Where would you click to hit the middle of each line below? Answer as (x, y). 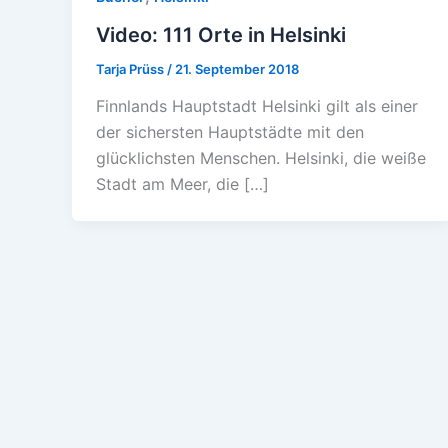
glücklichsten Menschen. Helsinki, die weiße (261, 158)
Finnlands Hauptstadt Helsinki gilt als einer (257, 106)
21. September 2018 (237, 68)
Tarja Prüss (131, 68)
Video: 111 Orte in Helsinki (221, 34)
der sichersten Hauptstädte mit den (230, 132)
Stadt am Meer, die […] (182, 184)
